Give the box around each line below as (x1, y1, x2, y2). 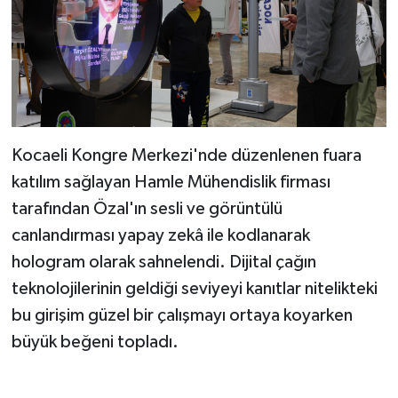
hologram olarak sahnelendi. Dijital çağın (11, 253, 316, 272)
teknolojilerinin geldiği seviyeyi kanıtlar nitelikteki (11, 280, 378, 298)
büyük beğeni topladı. (11, 333, 179, 352)
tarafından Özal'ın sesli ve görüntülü (11, 200, 283, 219)
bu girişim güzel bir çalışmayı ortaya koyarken (11, 306, 353, 325)
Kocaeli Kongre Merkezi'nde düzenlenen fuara (11, 147, 362, 165)
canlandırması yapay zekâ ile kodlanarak (11, 227, 310, 245)
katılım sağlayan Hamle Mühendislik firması (11, 173, 330, 192)
